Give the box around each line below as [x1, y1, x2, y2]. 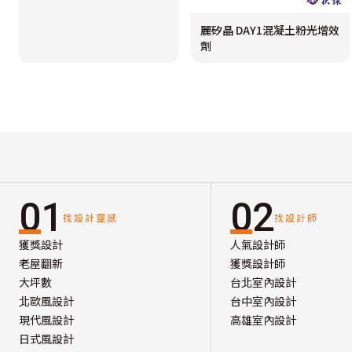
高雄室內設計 [230, 312, 296, 328]
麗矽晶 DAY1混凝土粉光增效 [200, 22, 339, 38]
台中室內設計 [230, 293, 296, 310]
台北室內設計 [230, 274, 296, 291]
